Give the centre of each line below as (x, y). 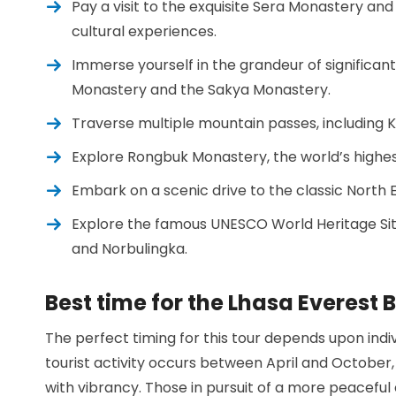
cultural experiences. (144, 32)
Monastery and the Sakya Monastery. (201, 90)
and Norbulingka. (129, 249)
